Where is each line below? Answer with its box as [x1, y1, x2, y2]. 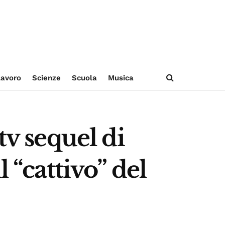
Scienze [32, 73, 61, 82]
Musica [107, 73, 134, 82]
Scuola [71, 73, 97, 82]
